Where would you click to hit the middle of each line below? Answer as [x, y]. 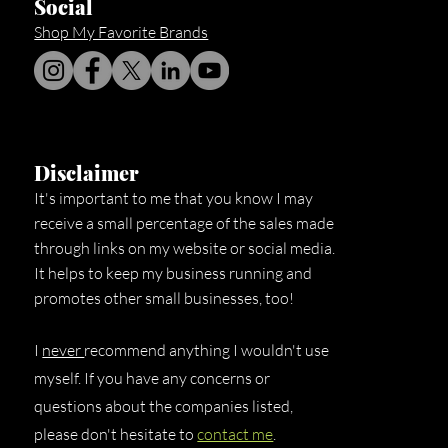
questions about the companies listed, [164, 405]
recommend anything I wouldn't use [207, 349]
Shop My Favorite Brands [121, 31]
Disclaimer [87, 172]
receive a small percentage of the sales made [184, 222]
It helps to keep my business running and [173, 272]
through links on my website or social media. [185, 247]
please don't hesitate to [116, 433]
